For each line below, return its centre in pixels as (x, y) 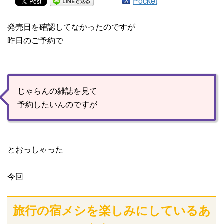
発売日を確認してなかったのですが (71, 27)
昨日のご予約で (35, 40)
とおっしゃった (35, 149)
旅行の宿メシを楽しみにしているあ (112, 210)
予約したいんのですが (57, 104)
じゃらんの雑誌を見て (57, 91)
